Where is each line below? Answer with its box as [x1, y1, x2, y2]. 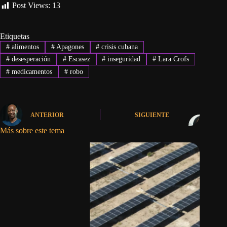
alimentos [9, 43, 39, 51]
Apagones [54, 43, 84, 51]
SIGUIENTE [135, 111, 170, 119]
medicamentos [9, 67, 52, 75]
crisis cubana [99, 43, 138, 51]
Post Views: [12, 1, 50, 10]
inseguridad [105, 55, 141, 63]
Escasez [66, 55, 90, 63]
